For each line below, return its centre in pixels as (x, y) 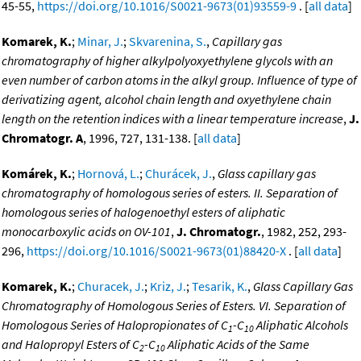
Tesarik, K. (220, 286)
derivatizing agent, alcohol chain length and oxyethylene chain (166, 100)
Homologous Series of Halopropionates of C (115, 325)
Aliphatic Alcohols (301, 325)
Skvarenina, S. (168, 41)
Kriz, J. (168, 286)
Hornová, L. (108, 174)
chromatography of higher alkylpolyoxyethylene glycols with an (167, 61)
